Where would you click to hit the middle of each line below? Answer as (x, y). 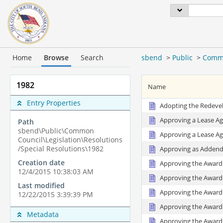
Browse (56, 57)
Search (92, 57)
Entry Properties (54, 103)
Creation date (41, 163)
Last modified (41, 186)
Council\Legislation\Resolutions (70, 140)
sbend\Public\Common (56, 131)
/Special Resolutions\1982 (61, 149)
